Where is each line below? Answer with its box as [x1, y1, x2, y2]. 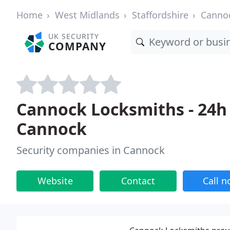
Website [37, 175, 73, 187]
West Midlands [55, 9, 120, 21]
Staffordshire [132, 9, 188, 21]
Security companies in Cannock [16, 143, 165, 157]
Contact [121, 175, 155, 187]
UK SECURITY [48, 31, 100, 41]
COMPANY [48, 39, 107, 53]
